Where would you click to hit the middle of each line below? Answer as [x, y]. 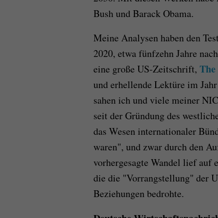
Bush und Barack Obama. [144, 14]
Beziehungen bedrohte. [139, 194]
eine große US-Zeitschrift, [146, 69]
